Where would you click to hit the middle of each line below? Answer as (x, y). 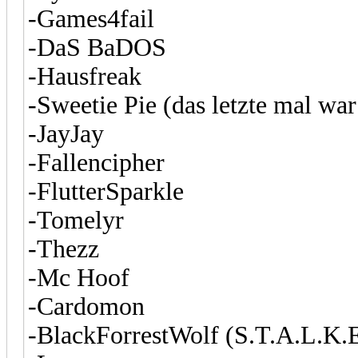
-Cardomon (86, 306)
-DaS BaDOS (97, 47)
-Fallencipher (96, 162)
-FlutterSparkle (106, 191)
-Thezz (64, 249)
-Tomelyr (76, 220)
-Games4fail (91, 18)
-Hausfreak (85, 76)
